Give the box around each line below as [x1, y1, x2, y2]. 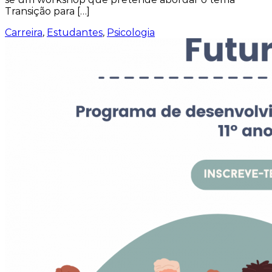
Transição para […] [5, 5, 90, 18]
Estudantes [47, 27, 103, 39]
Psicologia [107, 27, 155, 39]
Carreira [5, 27, 42, 39]
